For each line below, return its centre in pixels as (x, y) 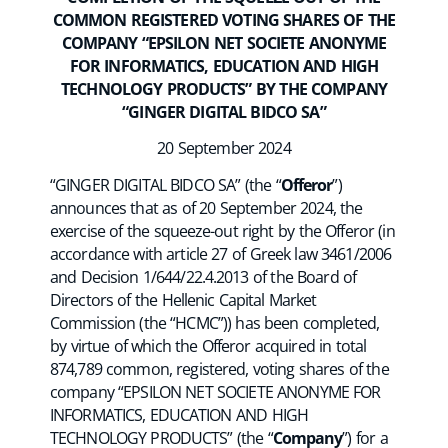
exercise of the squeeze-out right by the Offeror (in (222, 230)
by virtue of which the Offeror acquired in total (208, 345)
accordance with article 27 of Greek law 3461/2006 (221, 253)
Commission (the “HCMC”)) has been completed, (214, 322)
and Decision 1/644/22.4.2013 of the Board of (203, 276)
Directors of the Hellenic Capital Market (183, 299)
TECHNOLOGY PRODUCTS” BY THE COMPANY (224, 88)
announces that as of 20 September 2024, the (206, 207)
